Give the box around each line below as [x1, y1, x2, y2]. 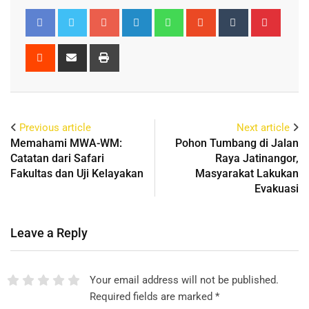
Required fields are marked [89, 290, 215, 303]
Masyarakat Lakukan [195, 166, 299, 180]
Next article [237, 121, 290, 134]
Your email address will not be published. [89, 273, 279, 286]
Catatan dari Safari [10, 151, 104, 165]
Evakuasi [255, 181, 299, 195]
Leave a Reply [10, 225, 88, 240]
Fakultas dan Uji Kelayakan [10, 166, 143, 180]
